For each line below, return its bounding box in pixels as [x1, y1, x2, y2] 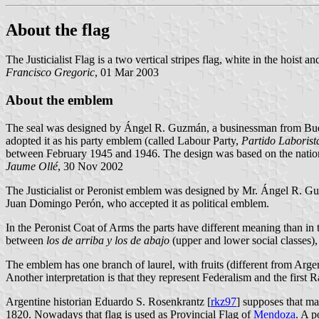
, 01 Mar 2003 [95, 66, 159, 79]
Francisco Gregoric [6, 66, 95, 79]
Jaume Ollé [6, 159, 58, 172]
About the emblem [6, 93, 113, 108]
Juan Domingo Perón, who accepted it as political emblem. [6, 197, 269, 209]
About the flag [6, 20, 110, 39]
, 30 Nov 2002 [58, 159, 123, 172]
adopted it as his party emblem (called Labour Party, [6, 134, 241, 147]
